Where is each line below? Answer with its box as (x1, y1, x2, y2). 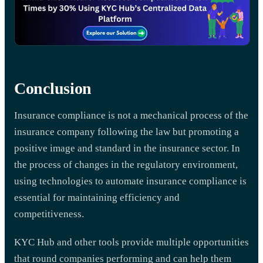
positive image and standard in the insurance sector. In (14, 142, 240, 154)
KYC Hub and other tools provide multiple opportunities (14, 236, 249, 248)
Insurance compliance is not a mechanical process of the (14, 109, 248, 121)
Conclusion (14, 79, 92, 97)
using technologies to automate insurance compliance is (14, 175, 247, 187)
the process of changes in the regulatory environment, (14, 159, 238, 170)
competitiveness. (14, 208, 84, 220)
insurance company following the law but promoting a (14, 126, 239, 137)
